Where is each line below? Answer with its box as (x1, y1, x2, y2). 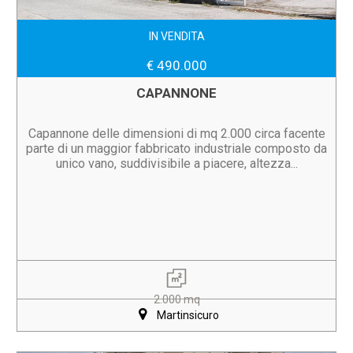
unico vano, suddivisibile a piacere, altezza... (55, 156, 298, 171)
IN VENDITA (148, 30, 205, 43)
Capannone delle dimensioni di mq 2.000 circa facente (28, 126, 325, 141)
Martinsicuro (156, 309, 219, 321)
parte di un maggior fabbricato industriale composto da (26, 141, 327, 156)
